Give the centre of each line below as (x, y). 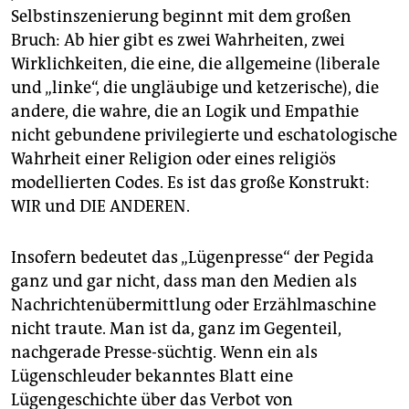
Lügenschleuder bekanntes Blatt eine (152, 376)
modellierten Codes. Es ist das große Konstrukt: (190, 182)
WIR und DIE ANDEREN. (100, 206)
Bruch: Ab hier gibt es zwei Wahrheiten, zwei (178, 40)
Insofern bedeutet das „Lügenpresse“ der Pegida (193, 257)
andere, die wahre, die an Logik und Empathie (185, 111)
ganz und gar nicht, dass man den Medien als (184, 281)
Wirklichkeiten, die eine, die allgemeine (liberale (195, 63)
